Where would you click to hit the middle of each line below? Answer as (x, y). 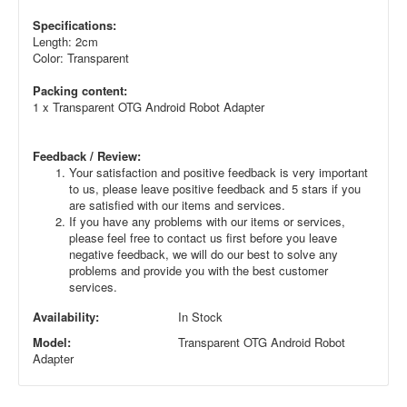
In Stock (200, 316)
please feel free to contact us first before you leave (203, 237)
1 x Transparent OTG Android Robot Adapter (149, 106)
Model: (52, 342)
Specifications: (74, 25)
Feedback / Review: (87, 155)
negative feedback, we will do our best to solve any (203, 253)
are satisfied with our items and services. (177, 204)
